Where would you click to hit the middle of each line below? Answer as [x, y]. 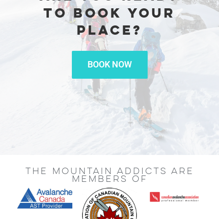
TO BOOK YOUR [109, 12]
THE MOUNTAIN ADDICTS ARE [109, 171]
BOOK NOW [109, 64]
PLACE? [109, 30]
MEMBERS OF [109, 179]
